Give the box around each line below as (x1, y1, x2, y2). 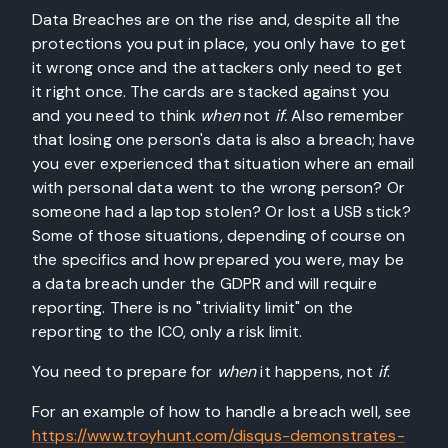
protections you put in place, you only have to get (32, 33, 407, 54)
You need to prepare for (32, 361, 217, 382)
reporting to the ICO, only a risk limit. (32, 321, 303, 342)
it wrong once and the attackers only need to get (32, 57, 403, 78)
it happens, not (256, 361, 378, 382)
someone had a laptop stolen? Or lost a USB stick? (32, 201, 412, 222)
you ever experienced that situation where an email (32, 153, 415, 174)
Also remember (287, 105, 405, 126)
